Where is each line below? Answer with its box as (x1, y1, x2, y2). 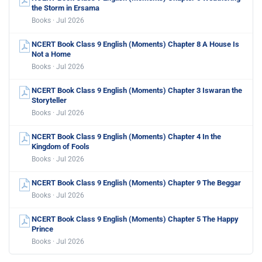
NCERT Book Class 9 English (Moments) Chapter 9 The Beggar (32, 178, 241, 187)
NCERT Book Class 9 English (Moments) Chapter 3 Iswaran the (32, 85, 242, 95)
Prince (32, 224, 53, 233)
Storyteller (32, 95, 67, 105)
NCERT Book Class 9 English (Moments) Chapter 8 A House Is (32, 39, 239, 49)
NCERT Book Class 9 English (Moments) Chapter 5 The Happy (32, 214, 239, 223)
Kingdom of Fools (32, 142, 89, 151)
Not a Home (32, 49, 71, 58)
